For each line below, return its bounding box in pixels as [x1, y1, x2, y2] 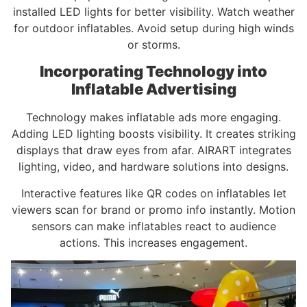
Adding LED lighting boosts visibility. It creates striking [11, 127, 296, 141]
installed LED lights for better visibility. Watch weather [12, 4, 295, 19]
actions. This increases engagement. [60, 235, 247, 249]
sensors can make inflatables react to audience [31, 219, 276, 233]
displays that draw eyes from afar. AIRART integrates [16, 143, 291, 158]
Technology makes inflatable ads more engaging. [26, 110, 281, 125]
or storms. [127, 37, 180, 51]
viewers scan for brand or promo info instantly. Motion [12, 202, 295, 217]
